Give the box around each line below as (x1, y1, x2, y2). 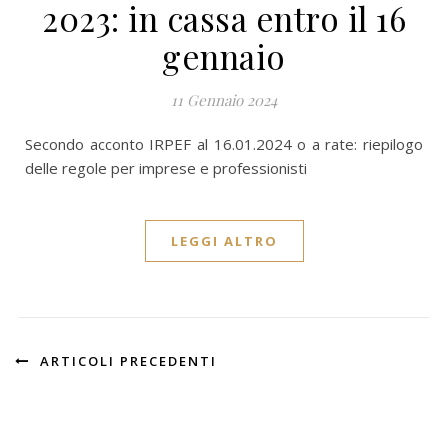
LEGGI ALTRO (170, 232, 278, 250)
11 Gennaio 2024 (171, 90, 277, 110)
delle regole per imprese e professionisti (25, 158, 307, 178)
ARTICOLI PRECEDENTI (30, 352, 217, 370)
